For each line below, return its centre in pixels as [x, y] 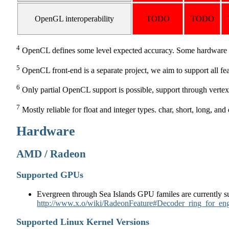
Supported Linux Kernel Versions [83, 222]
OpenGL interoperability [75, 19]
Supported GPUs [50, 175]
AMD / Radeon [51, 154]
